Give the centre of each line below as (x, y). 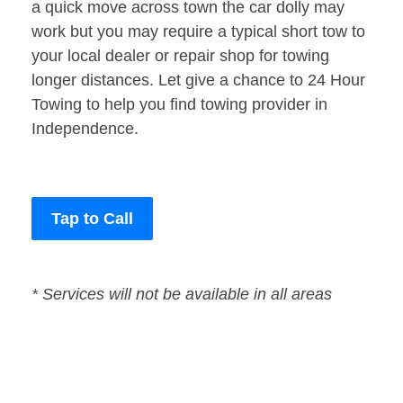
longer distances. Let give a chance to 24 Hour (198, 81)
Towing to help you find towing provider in (179, 105)
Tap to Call (92, 219)
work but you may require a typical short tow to (198, 32)
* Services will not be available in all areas (182, 295)
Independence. (85, 129)
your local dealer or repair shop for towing (180, 56)
